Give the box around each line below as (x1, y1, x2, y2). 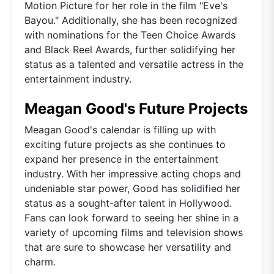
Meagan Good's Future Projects (24, 99, 248, 117)
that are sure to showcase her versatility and (24, 240, 231, 253)
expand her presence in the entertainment (24, 152, 218, 165)
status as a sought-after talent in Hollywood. (24, 196, 232, 209)
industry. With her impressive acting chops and (24, 167, 241, 180)
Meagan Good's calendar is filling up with (24, 123, 216, 136)
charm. (24, 255, 56, 268)
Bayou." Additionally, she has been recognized (24, 13, 237, 26)
